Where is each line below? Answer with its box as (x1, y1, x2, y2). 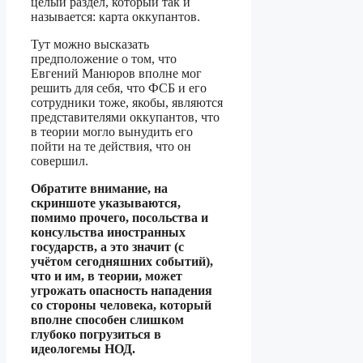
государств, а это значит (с (31, 240, 184, 254)
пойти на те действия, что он (31, 139, 191, 154)
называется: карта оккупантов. (31, 10, 200, 24)
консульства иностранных (31, 225, 186, 240)
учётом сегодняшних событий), (31, 254, 213, 269)
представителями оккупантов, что (31, 110, 220, 125)
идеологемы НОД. (31, 342, 135, 357)
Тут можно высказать (31, 37, 149, 52)
